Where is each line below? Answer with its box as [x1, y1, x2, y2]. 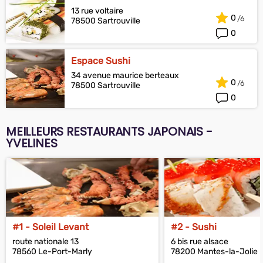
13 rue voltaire [71, 6, 123, 16]
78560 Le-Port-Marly [12, 247, 92, 257]
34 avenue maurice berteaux [71, 70, 179, 80]
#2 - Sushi [171, 221, 217, 232]
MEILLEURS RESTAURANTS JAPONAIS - [6, 123, 213, 140]
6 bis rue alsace [171, 237, 228, 247]
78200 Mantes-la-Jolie [171, 247, 258, 257]
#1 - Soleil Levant [12, 221, 89, 232]
